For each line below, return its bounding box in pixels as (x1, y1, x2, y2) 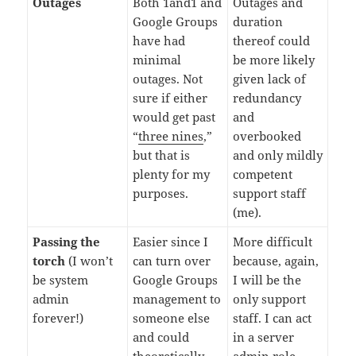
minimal (133, 52, 182, 68)
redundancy (233, 90, 302, 106)
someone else (133, 310, 211, 327)
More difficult (233, 234, 313, 250)
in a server (233, 329, 295, 346)
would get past (133, 109, 216, 126)
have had (133, 33, 186, 49)
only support (233, 291, 307, 308)
